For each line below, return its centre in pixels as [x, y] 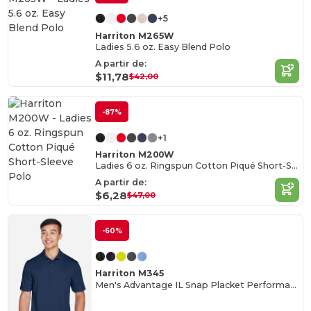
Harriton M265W [135, 35]
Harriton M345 [130, 274]
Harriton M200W [135, 154]
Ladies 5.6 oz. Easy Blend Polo [163, 47]
